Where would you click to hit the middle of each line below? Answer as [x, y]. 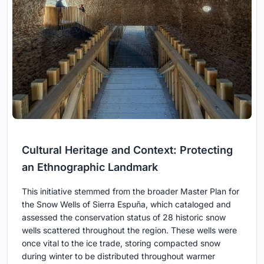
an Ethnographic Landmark [90, 167]
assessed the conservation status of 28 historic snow [124, 217]
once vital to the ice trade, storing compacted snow [121, 243]
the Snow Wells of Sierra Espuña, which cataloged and [126, 204]
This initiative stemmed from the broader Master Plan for [131, 192]
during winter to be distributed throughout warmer [118, 256]
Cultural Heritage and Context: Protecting [127, 150]
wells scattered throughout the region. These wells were [129, 230]
